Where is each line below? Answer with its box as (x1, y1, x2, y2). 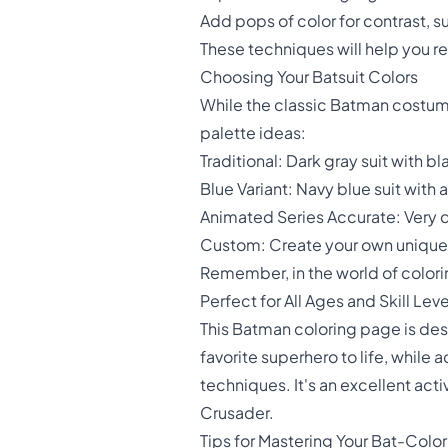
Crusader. (200, 403, 274, 424)
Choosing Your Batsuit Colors (200, 67, 418, 88)
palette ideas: (200, 123, 306, 144)
